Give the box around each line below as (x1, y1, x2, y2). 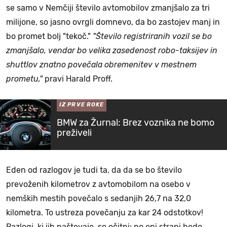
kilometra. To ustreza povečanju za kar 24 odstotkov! (6, 208, 203, 218)
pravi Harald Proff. (45, 74, 112, 84)
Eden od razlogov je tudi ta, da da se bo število (6, 165, 182, 175)
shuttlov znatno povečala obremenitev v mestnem (6, 60, 197, 70)
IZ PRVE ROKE (59, 101, 104, 108)
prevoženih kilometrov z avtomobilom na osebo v (6, 179, 191, 190)
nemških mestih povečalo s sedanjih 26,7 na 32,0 (6, 194, 191, 204)
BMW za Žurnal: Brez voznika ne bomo (57, 117, 214, 129)
